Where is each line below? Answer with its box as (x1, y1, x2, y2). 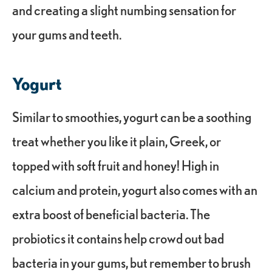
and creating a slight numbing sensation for (12, 2, 236, 18)
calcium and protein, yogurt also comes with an (12, 182, 257, 197)
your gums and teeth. (12, 26, 121, 42)
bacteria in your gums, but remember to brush (12, 254, 251, 270)
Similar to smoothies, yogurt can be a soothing (12, 109, 251, 124)
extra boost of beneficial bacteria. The (12, 206, 210, 222)
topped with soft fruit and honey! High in (12, 157, 219, 173)
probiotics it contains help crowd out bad (12, 230, 224, 246)
